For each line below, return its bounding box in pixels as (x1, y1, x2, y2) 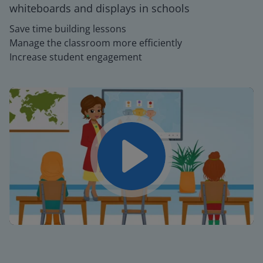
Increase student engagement (9, 50, 142, 63)
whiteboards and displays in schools (9, 1, 190, 15)
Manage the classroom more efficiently (9, 36, 182, 49)
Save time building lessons (9, 22, 126, 35)
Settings (221, 219, 257, 232)
